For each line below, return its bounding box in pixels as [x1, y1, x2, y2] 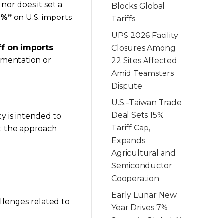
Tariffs [111, 14, 136, 23]
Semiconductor [111, 161, 173, 170]
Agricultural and [111, 148, 176, 158]
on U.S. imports [12, 12, 72, 22]
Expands [111, 135, 145, 145]
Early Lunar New [111, 190, 177, 200]
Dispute [111, 81, 143, 91]
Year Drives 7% [111, 202, 168, 212]
